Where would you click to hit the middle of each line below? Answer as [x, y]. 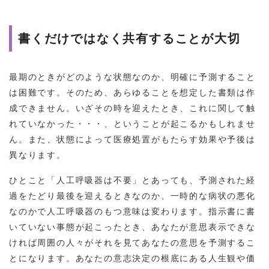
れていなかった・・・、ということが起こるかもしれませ [132, 123]
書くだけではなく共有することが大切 [129, 39]
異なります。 [38, 155]
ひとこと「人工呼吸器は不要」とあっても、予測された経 [132, 180]
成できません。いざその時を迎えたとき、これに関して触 [132, 108]
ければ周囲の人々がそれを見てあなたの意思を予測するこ [132, 242]
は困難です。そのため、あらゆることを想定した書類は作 [132, 92]
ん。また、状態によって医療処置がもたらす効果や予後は [132, 139]
